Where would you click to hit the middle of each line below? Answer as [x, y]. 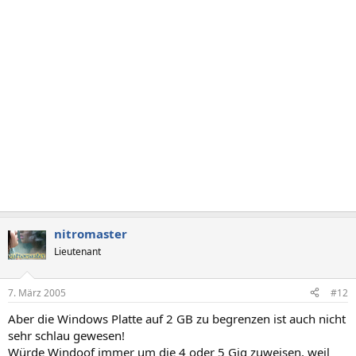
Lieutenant [77, 252]
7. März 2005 [37, 292]
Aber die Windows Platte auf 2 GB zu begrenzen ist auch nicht [177, 318]
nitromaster [91, 234]
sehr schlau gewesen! [66, 335]
